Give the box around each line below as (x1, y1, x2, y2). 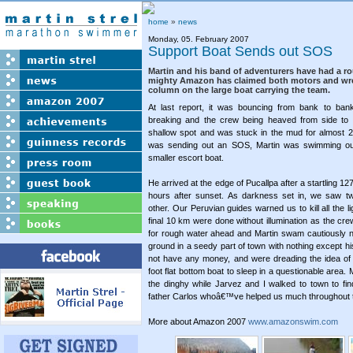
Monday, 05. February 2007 (148, 35, 249, 43)
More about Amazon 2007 (148, 317, 248, 326)
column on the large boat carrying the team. (148, 85, 330, 95)
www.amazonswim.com (248, 317, 338, 326)
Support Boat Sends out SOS (148, 43, 333, 59)
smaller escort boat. (148, 153, 226, 162)
